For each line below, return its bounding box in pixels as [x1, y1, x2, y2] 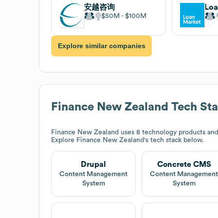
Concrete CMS [157, 160, 211, 168]
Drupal [81, 160, 107, 168]
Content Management [59, 170, 128, 178]
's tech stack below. [144, 136, 204, 144]
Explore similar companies [57, 42, 145, 50]
